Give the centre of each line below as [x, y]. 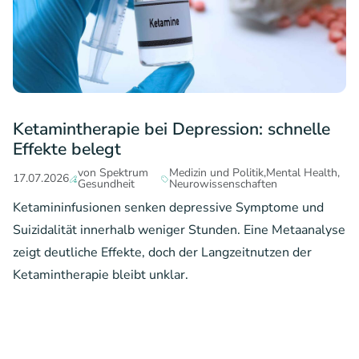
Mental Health [302, 173]
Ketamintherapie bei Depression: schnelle [171, 129]
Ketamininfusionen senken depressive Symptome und [168, 208]
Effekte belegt [67, 149]
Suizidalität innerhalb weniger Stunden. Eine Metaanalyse [179, 230]
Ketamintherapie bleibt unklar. [101, 275]
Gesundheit [107, 184]
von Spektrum [113, 173]
